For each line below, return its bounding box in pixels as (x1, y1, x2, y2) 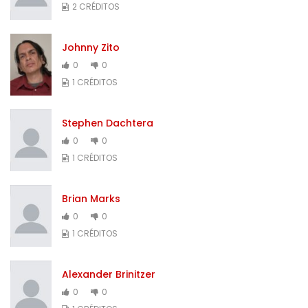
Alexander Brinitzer (62, 267, 155, 281)
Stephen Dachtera (62, 115, 153, 130)
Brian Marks (62, 191, 120, 206)
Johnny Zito (62, 40, 120, 54)
